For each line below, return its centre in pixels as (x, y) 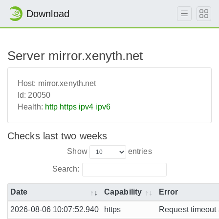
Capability (123, 192)
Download (48, 14)
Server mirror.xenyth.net (75, 56)
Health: (30, 107)
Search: (66, 169)
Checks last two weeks (57, 136)
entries (139, 151)
